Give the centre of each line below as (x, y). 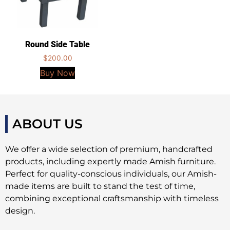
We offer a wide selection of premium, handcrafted (109, 149)
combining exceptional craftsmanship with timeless (112, 199)
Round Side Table (57, 45)
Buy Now (57, 73)
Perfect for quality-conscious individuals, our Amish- (111, 174)
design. (20, 211)
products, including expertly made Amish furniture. (110, 162)
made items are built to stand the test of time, (100, 186)
